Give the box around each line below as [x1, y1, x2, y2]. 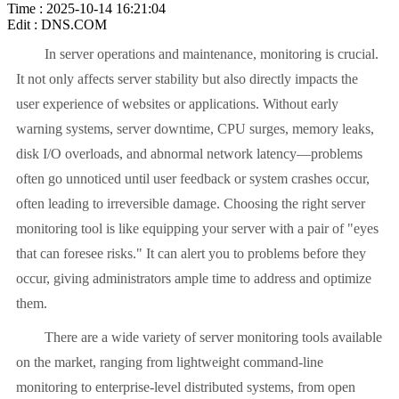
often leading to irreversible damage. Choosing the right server [16, 196, 365, 212]
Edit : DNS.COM [7, 17, 107, 33]
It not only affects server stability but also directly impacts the [16, 71, 358, 87]
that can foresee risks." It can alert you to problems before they [16, 246, 366, 262]
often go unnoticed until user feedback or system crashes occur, [16, 171, 370, 187]
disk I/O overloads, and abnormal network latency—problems [16, 146, 362, 162]
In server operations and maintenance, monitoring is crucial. [16, 46, 379, 62]
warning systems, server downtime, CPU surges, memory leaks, [16, 121, 374, 137]
